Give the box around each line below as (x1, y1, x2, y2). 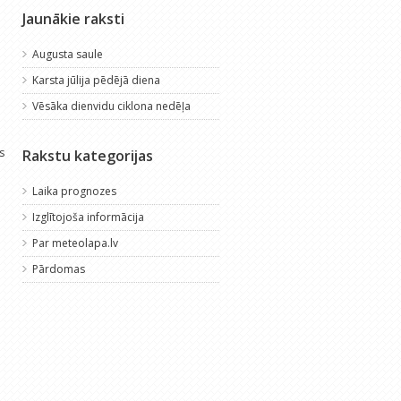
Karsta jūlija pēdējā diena (31, 72, 160, 88)
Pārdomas (31, 260, 85, 277)
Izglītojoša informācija (31, 209, 144, 225)
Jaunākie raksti (21, 8, 124, 29)
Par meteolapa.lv (31, 235, 118, 251)
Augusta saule (31, 46, 103, 62)
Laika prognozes (31, 183, 116, 199)
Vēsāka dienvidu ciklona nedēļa (31, 98, 191, 114)
